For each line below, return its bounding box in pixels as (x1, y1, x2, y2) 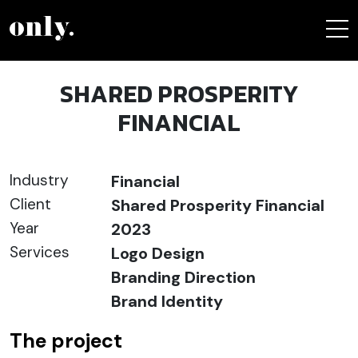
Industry (10, 170, 69, 190)
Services (10, 242, 70, 262)
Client (10, 194, 51, 214)
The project (10, 328, 122, 354)
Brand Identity (111, 291, 224, 312)
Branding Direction (111, 267, 257, 288)
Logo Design (111, 243, 205, 264)
